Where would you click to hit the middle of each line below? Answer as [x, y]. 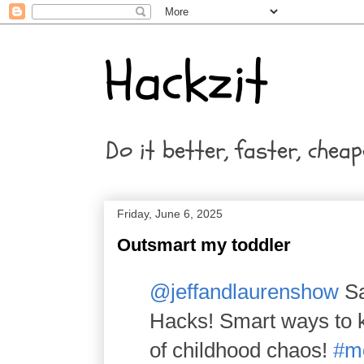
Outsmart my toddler [204, 245]
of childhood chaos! [241, 350]
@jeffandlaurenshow [244, 292]
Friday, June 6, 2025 [170, 214]
